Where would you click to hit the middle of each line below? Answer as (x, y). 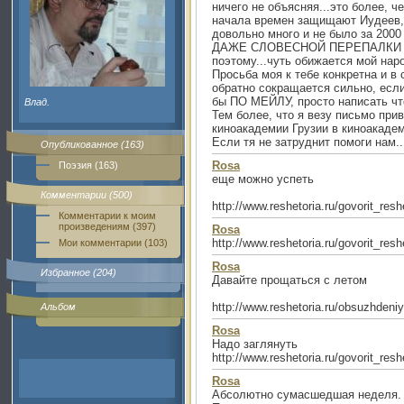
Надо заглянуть (255, 344)
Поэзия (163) (88, 165)
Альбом (58, 307)
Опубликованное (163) (92, 144)
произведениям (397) (107, 226)
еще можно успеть (263, 179)
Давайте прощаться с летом (289, 280)
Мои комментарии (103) (113, 243)
